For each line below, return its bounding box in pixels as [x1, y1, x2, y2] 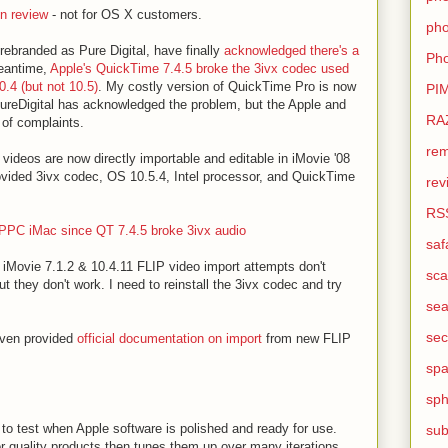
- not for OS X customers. [48, 6, 202, 22]
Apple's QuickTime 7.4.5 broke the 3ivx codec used [50, 60, 349, 76]
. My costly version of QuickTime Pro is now [98, 78, 356, 94]
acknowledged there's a [224, 42, 359, 58]
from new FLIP [262, 330, 351, 346]
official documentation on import [77, 330, 262, 346]
